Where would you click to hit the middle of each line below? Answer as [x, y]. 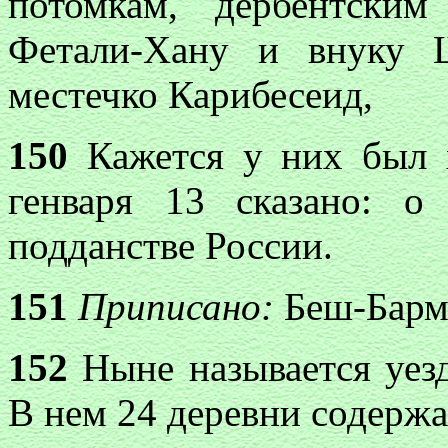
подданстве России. [170, 245]
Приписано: [176, 306]
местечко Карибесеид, [190, 94]
